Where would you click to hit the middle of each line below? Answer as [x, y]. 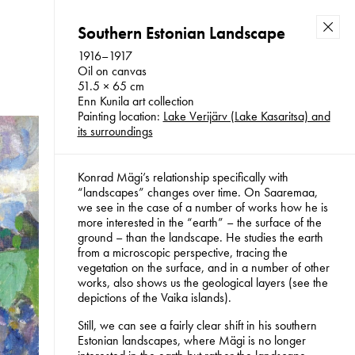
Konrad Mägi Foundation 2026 [249, 107]
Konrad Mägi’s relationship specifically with [183, 177]
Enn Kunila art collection [136, 101]
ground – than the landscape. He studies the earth [200, 238]
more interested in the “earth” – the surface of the [199, 223]
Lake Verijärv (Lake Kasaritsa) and [246, 116]
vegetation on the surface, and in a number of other [203, 268]
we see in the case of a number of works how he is [202, 208]
